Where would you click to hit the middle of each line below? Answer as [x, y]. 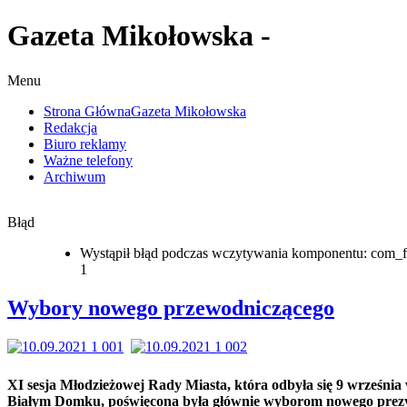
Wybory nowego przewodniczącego [171, 308]
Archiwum [74, 176]
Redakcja [70, 127]
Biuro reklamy [85, 144]
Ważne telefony [88, 160]
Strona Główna [87, 111]
